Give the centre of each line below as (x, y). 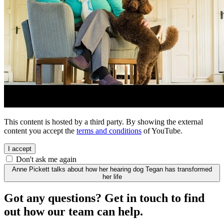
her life (112, 176)
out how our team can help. (73, 212)
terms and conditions (109, 130)
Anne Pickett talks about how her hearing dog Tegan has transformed (112, 169)
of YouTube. (162, 130)
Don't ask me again (46, 159)
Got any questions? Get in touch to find (104, 198)
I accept (20, 148)
